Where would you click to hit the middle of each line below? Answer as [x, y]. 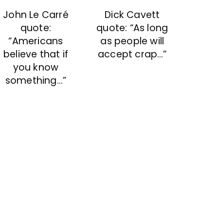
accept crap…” [132, 54]
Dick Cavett [132, 15]
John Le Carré [36, 15]
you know [36, 67]
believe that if [36, 54]
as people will [132, 41]
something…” [36, 80]
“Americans [36, 41]
